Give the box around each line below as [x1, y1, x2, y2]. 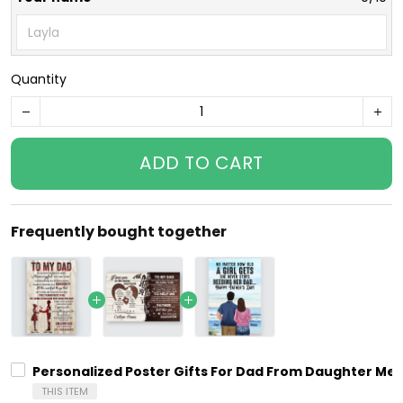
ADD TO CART [139, 150, 264, 176]
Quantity [11, 70, 67, 89]
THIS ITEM [41, 384, 88, 399]
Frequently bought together [11, 221, 227, 243]
